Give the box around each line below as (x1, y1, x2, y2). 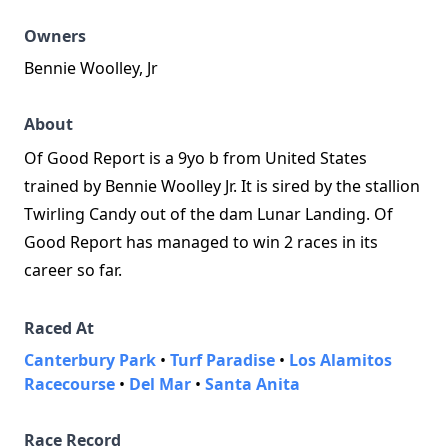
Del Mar (129, 373, 191, 395)
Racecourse (24, 373, 115, 395)
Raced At (24, 317, 94, 339)
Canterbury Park (24, 349, 156, 371)
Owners (24, 25, 86, 47)
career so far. (24, 259, 122, 281)
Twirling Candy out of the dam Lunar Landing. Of (24, 203, 393, 225)
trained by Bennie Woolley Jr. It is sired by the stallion (24, 175, 420, 197)
